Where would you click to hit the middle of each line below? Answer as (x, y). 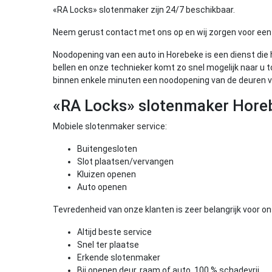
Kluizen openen (107, 174)
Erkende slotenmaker (119, 257)
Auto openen (102, 187)
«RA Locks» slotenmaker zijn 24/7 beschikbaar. (144, 10)
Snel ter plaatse (108, 245)
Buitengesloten (107, 149)
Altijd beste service (114, 232)
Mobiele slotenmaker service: (110, 126)
